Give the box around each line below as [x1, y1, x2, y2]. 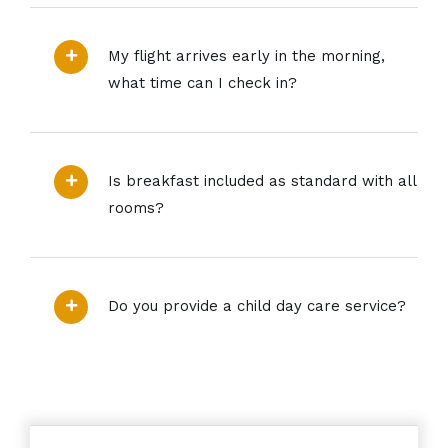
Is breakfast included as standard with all [108, 172, 417, 191]
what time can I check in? [108, 74, 298, 93]
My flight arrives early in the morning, [108, 47, 386, 66]
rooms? [108, 199, 165, 218]
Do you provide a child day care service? [108, 297, 407, 316]
